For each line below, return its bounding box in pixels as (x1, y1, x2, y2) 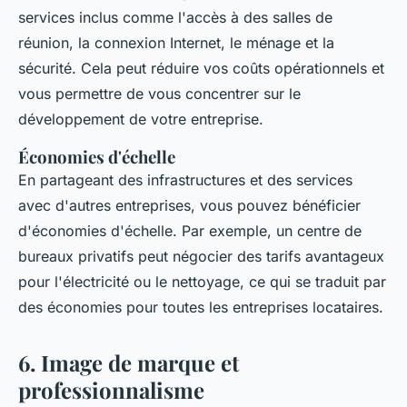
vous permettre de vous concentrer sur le (18, 84, 301, 103)
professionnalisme (18, 375, 204, 404)
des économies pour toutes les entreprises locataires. (18, 298, 383, 316)
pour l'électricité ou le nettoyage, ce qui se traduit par (18, 273, 386, 291)
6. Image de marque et (18, 348, 239, 377)
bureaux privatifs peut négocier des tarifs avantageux (18, 247, 384, 265)
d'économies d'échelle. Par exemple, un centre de (18, 222, 362, 240)
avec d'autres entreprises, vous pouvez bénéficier (18, 196, 361, 214)
